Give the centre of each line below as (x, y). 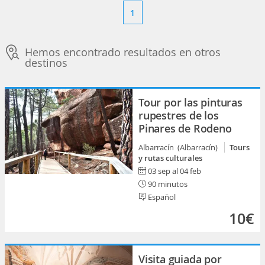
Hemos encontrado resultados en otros (123, 52)
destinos (46, 63)
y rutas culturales (170, 158)
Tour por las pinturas (190, 102)
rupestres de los (179, 115)
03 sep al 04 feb (174, 171)
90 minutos (167, 184)
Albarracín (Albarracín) (180, 147)
